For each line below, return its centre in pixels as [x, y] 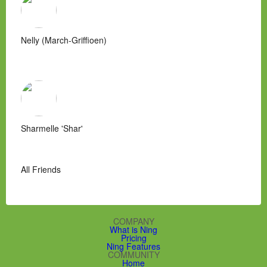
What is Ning [133, 230]
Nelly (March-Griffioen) [64, 40]
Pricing [133, 238]
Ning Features [133, 246]
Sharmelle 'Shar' [52, 128]
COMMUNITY [133, 255]
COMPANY [133, 221]
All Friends [41, 170]
